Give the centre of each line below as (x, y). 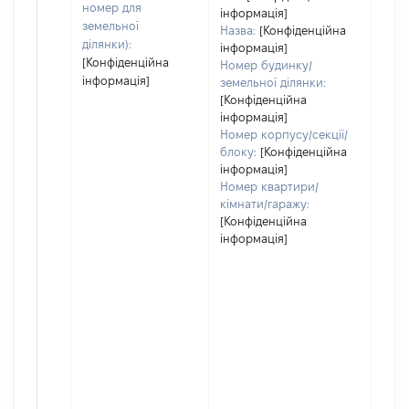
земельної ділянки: (273, 82)
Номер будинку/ (266, 65)
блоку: (238, 152)
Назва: (238, 30)
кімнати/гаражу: (265, 204)
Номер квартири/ (269, 186)
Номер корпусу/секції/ (284, 134)
